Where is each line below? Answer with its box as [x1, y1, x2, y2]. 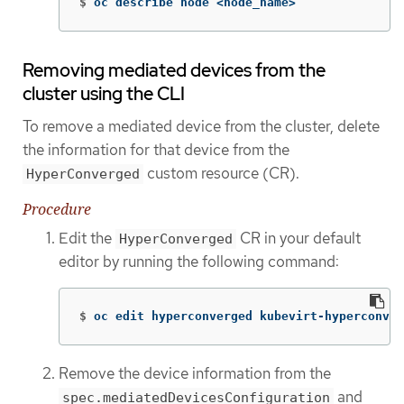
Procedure [23, 198, 91, 219]
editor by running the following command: [59, 251, 339, 271]
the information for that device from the [23, 140, 289, 161]
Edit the [59, 227, 115, 248]
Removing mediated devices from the [23, 59, 326, 83]
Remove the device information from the [59, 363, 331, 384]
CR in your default [236, 227, 361, 248]
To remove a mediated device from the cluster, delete [23, 116, 380, 137]
